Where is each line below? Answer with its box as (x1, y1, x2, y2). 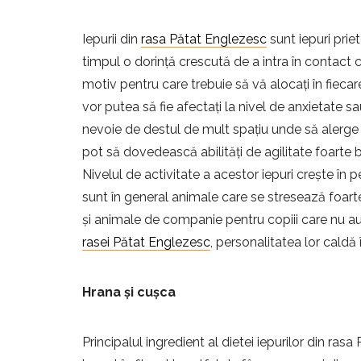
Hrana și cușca (82, 284, 176, 301)
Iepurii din (82, 31, 141, 48)
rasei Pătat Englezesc (82, 234, 210, 251)
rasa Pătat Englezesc (141, 31, 267, 48)
